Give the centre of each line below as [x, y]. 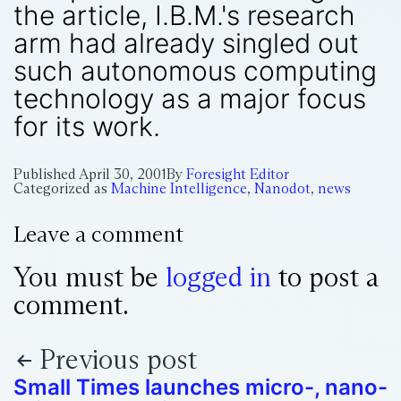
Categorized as [62, 188]
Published [46, 174]
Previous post [118, 359]
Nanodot [282, 188]
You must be [90, 277]
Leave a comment [98, 234]
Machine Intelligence [179, 188]
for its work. [87, 126]
